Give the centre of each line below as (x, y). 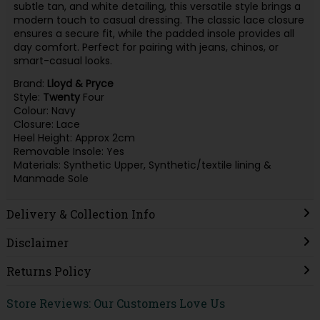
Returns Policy (49, 271)
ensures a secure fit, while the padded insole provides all (154, 33)
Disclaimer (37, 242)
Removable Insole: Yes (69, 152)
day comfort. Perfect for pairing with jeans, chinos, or (146, 47)
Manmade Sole (51, 179)
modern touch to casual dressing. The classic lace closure (159, 20)
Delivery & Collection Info (80, 214)
